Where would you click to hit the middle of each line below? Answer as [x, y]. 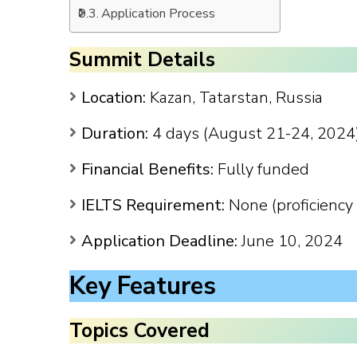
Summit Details [142, 60]
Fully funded [261, 170]
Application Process [159, 14]
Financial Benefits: [147, 170]
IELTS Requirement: [153, 206]
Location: [114, 98]
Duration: [115, 134]
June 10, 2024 [290, 241]
